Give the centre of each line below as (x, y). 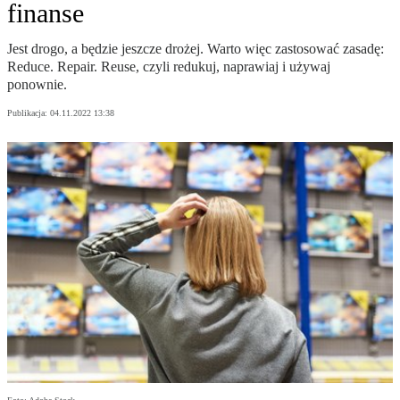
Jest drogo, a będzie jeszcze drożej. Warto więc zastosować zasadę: (196, 49)
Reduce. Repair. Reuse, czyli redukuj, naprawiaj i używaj (169, 67)
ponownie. (37, 85)
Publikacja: (29, 113)
